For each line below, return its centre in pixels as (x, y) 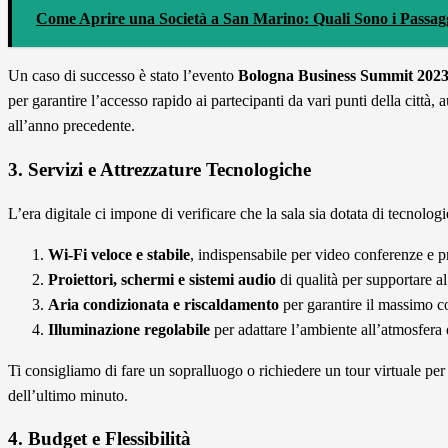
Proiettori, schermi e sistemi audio (162, 279)
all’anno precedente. (71, 126)
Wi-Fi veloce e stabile (119, 254)
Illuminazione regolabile (129, 329)
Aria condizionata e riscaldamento (163, 304)
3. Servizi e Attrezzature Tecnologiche (159, 169)
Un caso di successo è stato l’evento (123, 76)
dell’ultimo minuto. (68, 395)
